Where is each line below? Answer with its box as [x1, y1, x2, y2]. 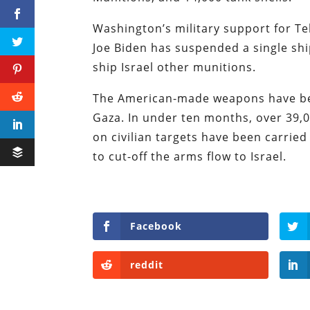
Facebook [130, 219, 183, 233]
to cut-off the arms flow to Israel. [93, 149, 291, 165]
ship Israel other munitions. [93, 60, 260, 75]
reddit [130, 258, 164, 272]
